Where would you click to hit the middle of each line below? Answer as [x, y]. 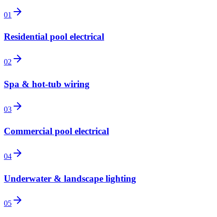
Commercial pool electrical [56, 131]
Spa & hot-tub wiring [47, 84]
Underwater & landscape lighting [70, 178]
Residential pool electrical [54, 37]
